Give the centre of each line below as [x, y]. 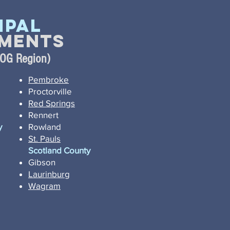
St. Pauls [44, 138]
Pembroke [49, 79]
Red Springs [52, 103]
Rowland [45, 127]
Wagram [44, 186]
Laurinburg [49, 174]
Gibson [42, 162]
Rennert [43, 115]
